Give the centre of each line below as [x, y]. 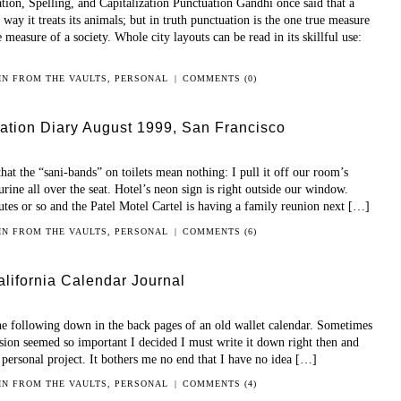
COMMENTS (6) [219, 231]
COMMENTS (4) [219, 384]
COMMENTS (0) [219, 78]
